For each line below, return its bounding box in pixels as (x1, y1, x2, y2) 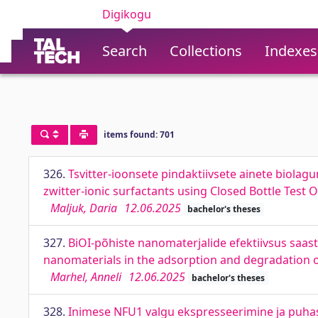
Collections (170, 41, 242, 60)
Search (102, 41, 147, 60)
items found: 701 (103, 128, 175, 141)
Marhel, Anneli (50, 269, 121, 285)
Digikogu (102, 6, 151, 22)
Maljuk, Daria (50, 200, 117, 216)
